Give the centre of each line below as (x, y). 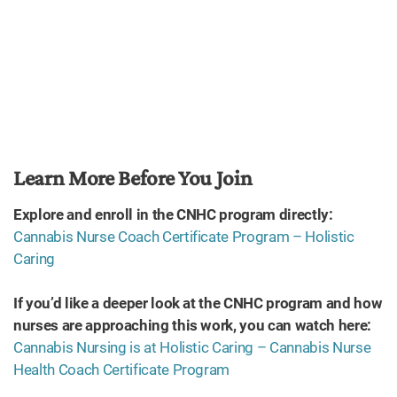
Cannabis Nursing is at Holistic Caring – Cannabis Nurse (192, 347)
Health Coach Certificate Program (122, 370)
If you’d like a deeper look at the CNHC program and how (198, 303)
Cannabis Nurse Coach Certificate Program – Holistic (184, 237)
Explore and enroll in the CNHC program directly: (173, 214)
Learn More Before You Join (133, 178)
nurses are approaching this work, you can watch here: (192, 325)
